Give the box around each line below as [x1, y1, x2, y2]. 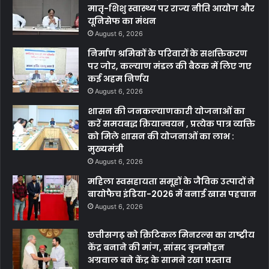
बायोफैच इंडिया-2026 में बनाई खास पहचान [88, 188, 256, 201]
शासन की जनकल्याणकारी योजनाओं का [88, 105, 245, 118]
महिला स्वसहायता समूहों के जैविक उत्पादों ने [88, 175, 255, 188]
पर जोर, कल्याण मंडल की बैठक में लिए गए [88, 60, 252, 73]
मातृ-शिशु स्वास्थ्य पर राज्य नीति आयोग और [88, 2, 255, 15]
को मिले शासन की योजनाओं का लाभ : [88, 130, 234, 143]
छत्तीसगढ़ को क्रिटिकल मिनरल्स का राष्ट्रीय [88, 229, 255, 241]
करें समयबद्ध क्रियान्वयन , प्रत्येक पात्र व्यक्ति [88, 118, 255, 130]
